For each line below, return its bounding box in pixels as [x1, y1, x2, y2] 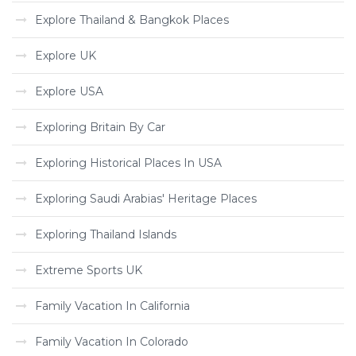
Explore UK [35, 48, 96, 63]
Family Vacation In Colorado [35, 335, 188, 349]
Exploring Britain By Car [35, 120, 165, 134]
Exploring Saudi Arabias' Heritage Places [35, 192, 257, 206]
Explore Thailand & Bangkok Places [35, 13, 229, 27]
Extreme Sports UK [35, 263, 142, 277]
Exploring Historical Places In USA [35, 156, 222, 170]
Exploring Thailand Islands [35, 227, 176, 242]
